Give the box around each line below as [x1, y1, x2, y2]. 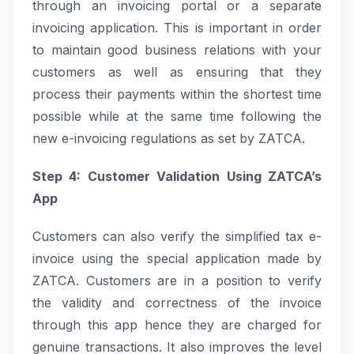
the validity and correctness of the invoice [32, 295, 322, 311]
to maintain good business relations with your [32, 42, 322, 58]
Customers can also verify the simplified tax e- [32, 228, 322, 244]
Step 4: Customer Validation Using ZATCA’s [32, 168, 322, 184]
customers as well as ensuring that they [32, 64, 322, 80]
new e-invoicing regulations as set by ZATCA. [32, 130, 305, 146]
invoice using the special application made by [32, 250, 322, 266]
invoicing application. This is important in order [32, 20, 322, 36]
